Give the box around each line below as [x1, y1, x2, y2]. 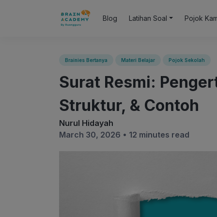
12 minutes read [129, 130, 189, 139]
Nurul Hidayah [59, 118, 113, 128]
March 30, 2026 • [59, 130, 129, 139]
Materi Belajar [121, 57, 155, 63]
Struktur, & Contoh [59, 96, 199, 115]
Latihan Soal [129, 14, 167, 22]
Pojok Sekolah [169, 57, 205, 63]
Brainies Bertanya [65, 57, 108, 63]
